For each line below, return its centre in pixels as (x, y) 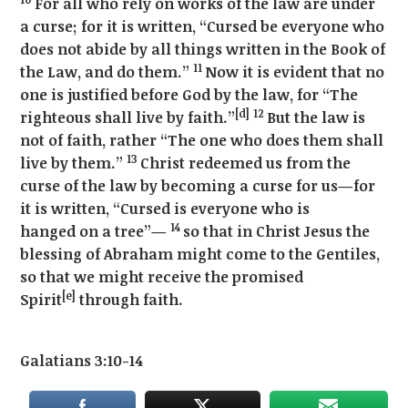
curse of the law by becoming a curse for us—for (198, 185)
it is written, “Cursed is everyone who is (165, 208)
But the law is (316, 117)
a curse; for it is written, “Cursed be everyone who (203, 26)
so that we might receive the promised (162, 276)
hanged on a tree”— (96, 231)
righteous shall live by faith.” (128, 117)
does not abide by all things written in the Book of (203, 49)
